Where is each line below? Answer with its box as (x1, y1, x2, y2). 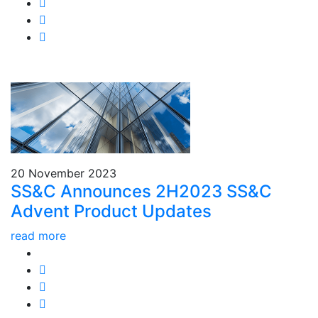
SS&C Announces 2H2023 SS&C (11, 181, 272, 202)
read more (11, 229, 66, 243)
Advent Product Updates (11, 201, 212, 221)
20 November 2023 (11, 166, 116, 180)
